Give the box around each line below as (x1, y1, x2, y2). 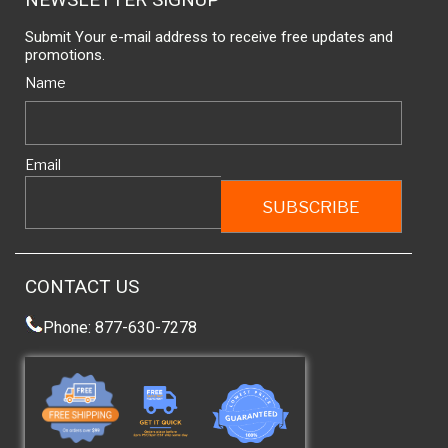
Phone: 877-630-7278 (43, 318, 197, 337)
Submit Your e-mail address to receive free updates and (25, 28, 393, 46)
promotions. (25, 46, 105, 64)
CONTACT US (25, 275, 139, 298)
